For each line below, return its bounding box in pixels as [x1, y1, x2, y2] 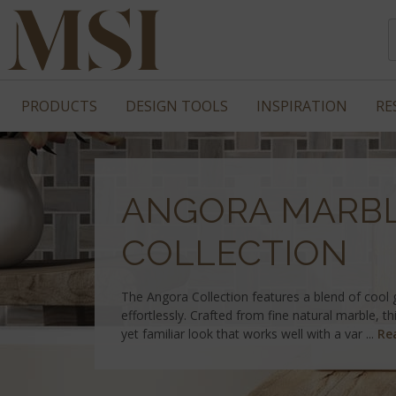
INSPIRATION [256, 96, 347, 116]
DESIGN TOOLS [126, 96, 228, 116]
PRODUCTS [21, 96, 97, 116]
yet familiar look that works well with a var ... [121, 325, 377, 342]
